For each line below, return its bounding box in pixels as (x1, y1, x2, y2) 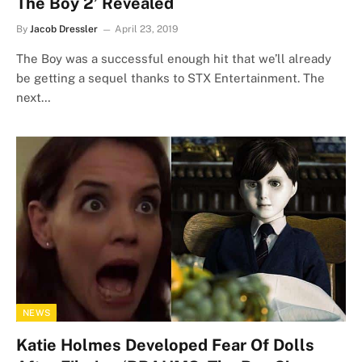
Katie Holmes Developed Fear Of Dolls (16, 335, 314, 355)
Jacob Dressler (30, 23, 98, 35)
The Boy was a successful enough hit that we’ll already (16, 51, 331, 65)
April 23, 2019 (115, 23, 179, 35)
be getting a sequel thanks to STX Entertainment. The (16, 70, 325, 85)
